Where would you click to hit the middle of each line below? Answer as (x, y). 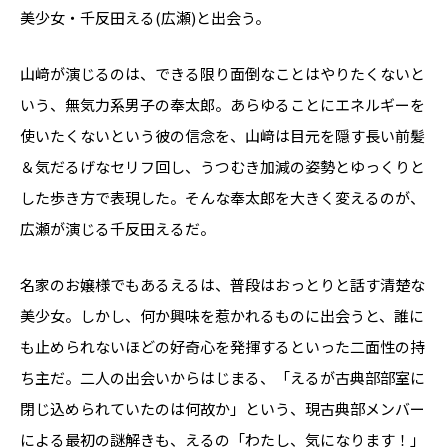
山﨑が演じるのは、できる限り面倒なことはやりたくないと (222, 73)
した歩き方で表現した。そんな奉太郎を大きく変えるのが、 (222, 197)
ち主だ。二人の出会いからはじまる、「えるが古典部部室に (222, 377)
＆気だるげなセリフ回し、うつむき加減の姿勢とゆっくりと (222, 166)
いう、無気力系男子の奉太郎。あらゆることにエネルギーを (222, 104)
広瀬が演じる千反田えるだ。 (117, 228)
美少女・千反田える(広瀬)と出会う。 (145, 17)
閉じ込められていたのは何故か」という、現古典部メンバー (222, 408)
